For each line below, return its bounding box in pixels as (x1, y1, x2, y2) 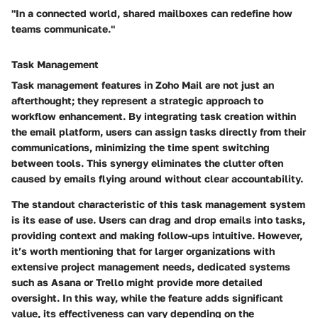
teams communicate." (11, 23, 115, 35)
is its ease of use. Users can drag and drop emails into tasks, (11, 214, 305, 226)
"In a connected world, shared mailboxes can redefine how (11, 7, 292, 20)
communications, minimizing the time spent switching (11, 141, 270, 154)
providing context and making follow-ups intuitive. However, (11, 229, 302, 242)
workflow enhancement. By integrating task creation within (11, 110, 296, 123)
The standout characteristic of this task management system (11, 198, 305, 211)
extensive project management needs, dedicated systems (11, 261, 290, 273)
